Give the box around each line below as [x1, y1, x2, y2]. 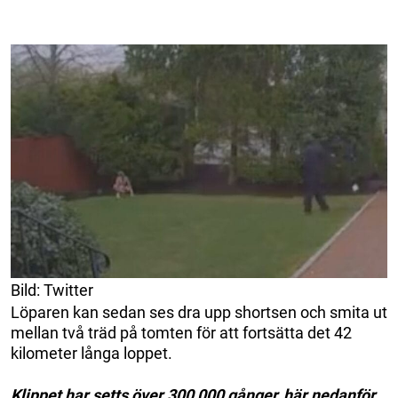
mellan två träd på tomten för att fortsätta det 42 [11, 322, 352, 342]
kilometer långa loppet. [11, 343, 172, 362]
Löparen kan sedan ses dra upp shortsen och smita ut [11, 302, 387, 322]
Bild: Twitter [11, 280, 93, 299]
